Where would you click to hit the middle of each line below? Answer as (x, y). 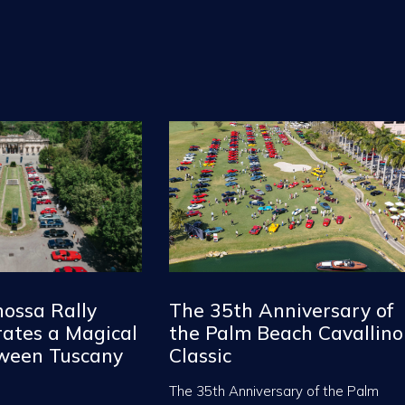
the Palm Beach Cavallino (286, 332)
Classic (203, 355)
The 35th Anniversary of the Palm (274, 391)
